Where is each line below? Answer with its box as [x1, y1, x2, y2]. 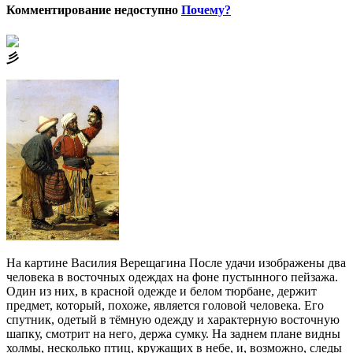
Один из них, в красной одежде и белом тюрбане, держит [6, 284, 317, 299]
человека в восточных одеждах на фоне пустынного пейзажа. [6, 270, 338, 284]
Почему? [181, 3, 231, 17]
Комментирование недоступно [6, 3, 181, 17]
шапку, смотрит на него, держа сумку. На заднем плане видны [6, 327, 340, 341]
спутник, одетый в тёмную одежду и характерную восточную [6, 313, 340, 327]
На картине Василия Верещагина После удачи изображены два [6, 256, 346, 270]
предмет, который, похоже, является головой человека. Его [6, 299, 324, 313]
